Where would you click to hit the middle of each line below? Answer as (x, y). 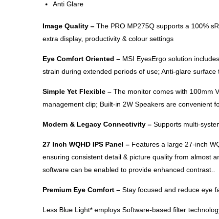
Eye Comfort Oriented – (81, 59)
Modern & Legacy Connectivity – (97, 124)
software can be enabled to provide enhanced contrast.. (129, 170)
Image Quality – (68, 26)
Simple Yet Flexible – (77, 92)
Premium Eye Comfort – (82, 190)
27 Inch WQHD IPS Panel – (87, 144)
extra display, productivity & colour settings (108, 39)
